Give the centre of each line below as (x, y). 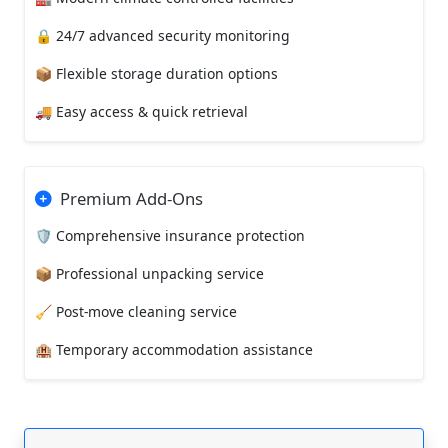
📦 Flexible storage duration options (156, 73)
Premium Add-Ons (131, 198)
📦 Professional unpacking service (149, 273)
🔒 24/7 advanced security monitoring (162, 35)
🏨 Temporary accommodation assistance (174, 349)
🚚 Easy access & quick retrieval (141, 111)
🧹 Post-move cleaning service (136, 311)
